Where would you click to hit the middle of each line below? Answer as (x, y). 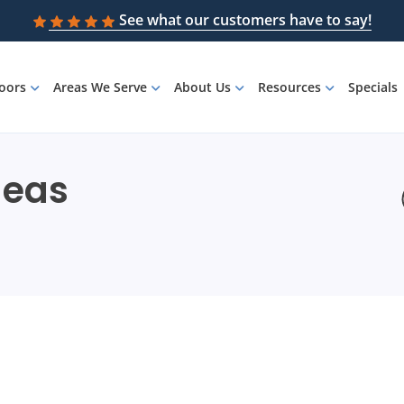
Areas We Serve (101, 87)
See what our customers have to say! (245, 20)
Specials (373, 87)
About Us (203, 87)
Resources (290, 87)
